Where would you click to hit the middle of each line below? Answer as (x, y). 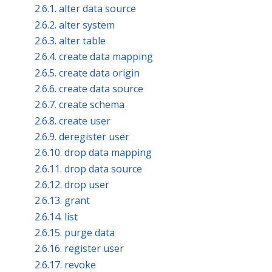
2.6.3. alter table (70, 40)
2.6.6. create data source (89, 88)
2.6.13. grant (62, 201)
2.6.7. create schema (80, 105)
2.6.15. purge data (75, 232)
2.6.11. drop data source (88, 168)
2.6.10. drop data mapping (93, 153)
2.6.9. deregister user (82, 136)
